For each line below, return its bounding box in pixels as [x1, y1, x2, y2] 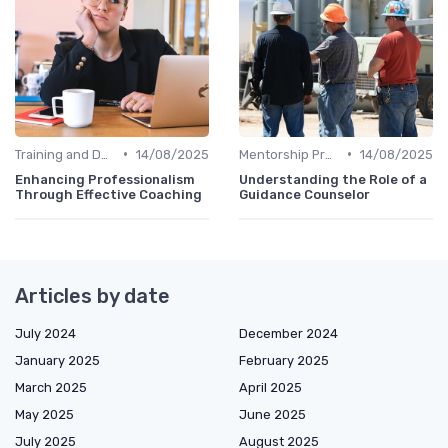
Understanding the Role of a [239, 171, 427, 187]
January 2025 [15, 352, 100, 368]
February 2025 [239, 352, 329, 368]
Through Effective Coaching [15, 186, 202, 202]
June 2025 [239, 406, 306, 422]
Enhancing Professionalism [15, 171, 195, 187]
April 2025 [239, 379, 302, 395]
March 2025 [15, 379, 87, 395]
